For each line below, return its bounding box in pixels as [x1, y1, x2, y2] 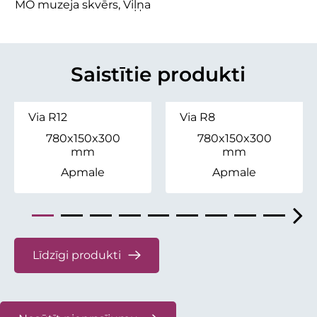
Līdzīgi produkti [33, 248, 121, 262]
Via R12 [28, 110, 67, 124]
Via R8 [180, 110, 215, 124]
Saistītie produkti [71, 62, 246, 86]
